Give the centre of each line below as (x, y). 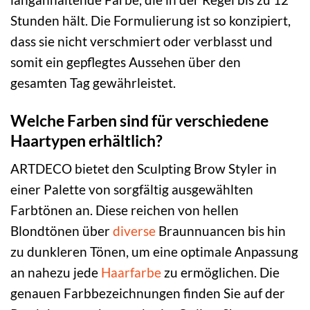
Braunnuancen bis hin (221, 231)
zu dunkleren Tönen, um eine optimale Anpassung (154, 252)
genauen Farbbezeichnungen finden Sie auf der (148, 293)
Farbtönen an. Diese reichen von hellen (125, 210)
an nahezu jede (56, 273)
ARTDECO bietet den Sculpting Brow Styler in (144, 169)
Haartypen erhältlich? (86, 140)
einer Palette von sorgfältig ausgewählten (132, 190)
